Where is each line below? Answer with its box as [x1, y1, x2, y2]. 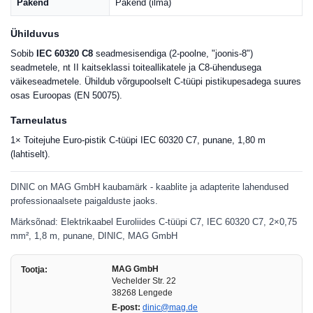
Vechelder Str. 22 [112, 276, 176, 286]
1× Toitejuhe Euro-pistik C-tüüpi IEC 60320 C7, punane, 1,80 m [10, 135, 265, 145]
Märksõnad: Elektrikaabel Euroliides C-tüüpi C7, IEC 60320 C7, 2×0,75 [10, 217, 297, 227]
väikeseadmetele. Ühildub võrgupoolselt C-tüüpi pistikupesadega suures [10, 76, 301, 87]
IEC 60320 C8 [36, 48, 93, 59]
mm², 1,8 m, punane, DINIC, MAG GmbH [10, 231, 177, 241]
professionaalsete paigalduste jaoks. [10, 196, 158, 206]
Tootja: [21, 265, 48, 275]
